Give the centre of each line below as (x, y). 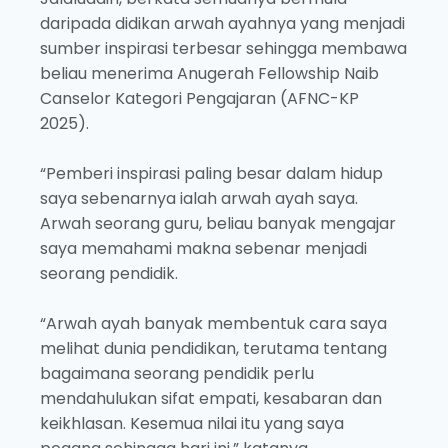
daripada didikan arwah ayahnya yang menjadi (222, 24)
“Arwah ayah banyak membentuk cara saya (213, 324)
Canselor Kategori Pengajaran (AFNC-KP (199, 99)
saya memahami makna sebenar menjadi (203, 249)
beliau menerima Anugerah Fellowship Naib (209, 74)
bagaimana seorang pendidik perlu (177, 374)
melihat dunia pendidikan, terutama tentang (213, 349)
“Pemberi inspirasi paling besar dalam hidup (211, 174)
